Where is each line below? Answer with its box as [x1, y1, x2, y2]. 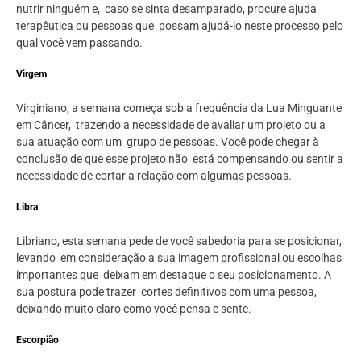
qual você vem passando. [16, 36, 143, 50]
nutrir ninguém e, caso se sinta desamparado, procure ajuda [16, 2, 317, 16]
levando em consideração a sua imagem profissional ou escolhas [16, 251, 342, 264]
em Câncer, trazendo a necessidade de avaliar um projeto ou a [16, 118, 326, 131]
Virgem [16, 68, 47, 81]
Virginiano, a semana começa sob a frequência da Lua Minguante [16, 101, 342, 114]
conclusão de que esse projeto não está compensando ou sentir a [16, 151, 343, 165]
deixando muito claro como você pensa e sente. [16, 301, 251, 315]
